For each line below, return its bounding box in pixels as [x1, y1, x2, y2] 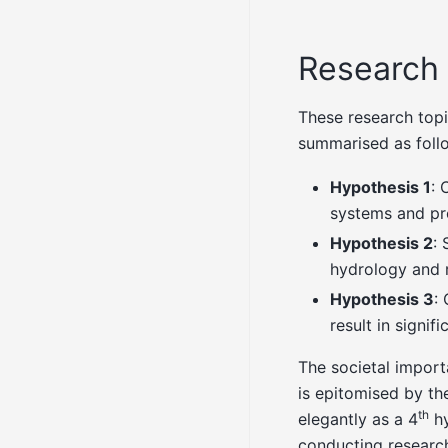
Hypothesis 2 [330, 233, 433, 254]
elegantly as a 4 [298, 409, 418, 430]
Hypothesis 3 [330, 289, 434, 310]
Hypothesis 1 [330, 177, 431, 198]
